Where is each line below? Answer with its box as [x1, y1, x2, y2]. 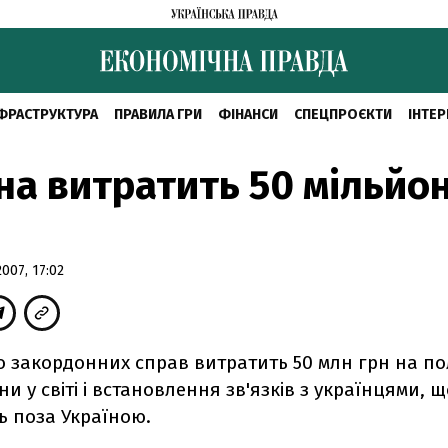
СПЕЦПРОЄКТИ [293, 106, 392, 123]
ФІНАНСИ [217, 106, 278, 123]
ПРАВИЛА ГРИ [113, 106, 202, 123]
